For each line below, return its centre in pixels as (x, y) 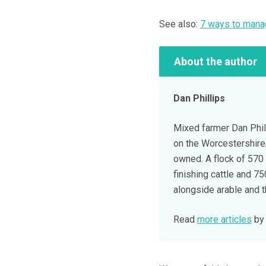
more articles (224, 219)
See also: (179, 24)
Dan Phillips (199, 98)
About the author (215, 61)
